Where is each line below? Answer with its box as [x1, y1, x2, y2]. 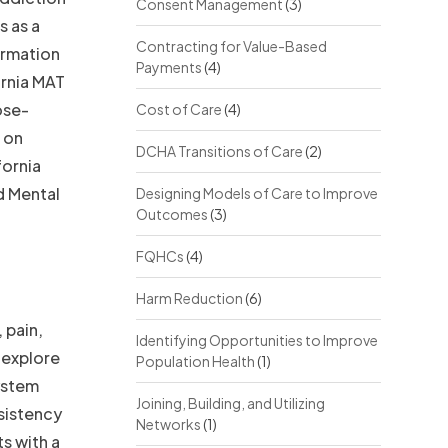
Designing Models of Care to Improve [135, 184, 378, 202]
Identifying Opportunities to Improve [135, 331, 378, 349]
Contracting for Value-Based [135, 37, 327, 55]
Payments [135, 58, 202, 76]
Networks [135, 415, 201, 433]
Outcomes [135, 205, 208, 223]
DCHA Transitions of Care [135, 142, 303, 160]
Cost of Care [135, 100, 222, 118]
